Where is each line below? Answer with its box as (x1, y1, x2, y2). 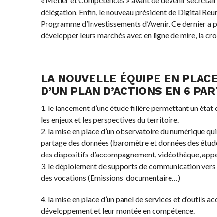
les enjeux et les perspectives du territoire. (40, 115, 179, 124)
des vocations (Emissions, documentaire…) (40, 173, 180, 182)
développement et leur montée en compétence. (40, 206, 195, 215)
